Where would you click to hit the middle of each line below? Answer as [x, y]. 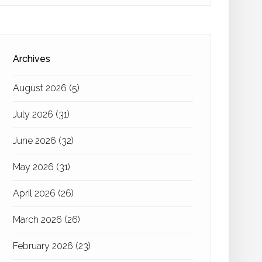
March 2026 [39, 220]
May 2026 [35, 167]
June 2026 [36, 141]
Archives [32, 59]
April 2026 [35, 193]
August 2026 [41, 88]
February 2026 [44, 246]
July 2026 [34, 114]
